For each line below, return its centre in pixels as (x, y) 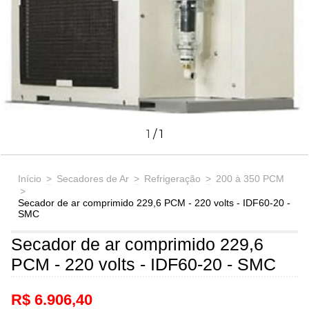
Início (30, 178)
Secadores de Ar (93, 178)
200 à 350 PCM (250, 178)
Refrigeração (172, 178)
